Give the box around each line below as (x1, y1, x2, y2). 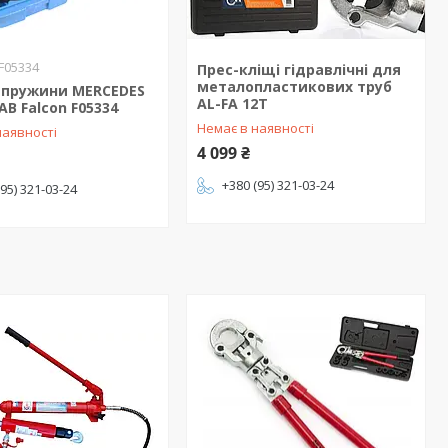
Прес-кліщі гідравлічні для (196, 60, 401, 79)
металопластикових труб (196, 77, 392, 96)
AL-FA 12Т (196, 94, 268, 113)
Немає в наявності (196, 119, 314, 137)
